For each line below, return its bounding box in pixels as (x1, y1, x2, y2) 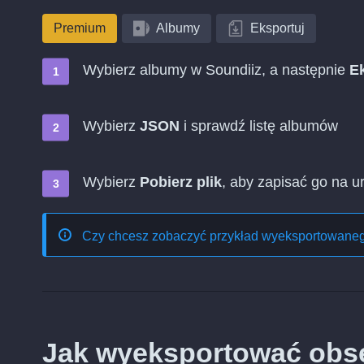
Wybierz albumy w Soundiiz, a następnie (83, 62, 349, 78)
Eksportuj (250, 21, 305, 35)
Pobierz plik (140, 174, 222, 190)
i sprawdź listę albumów (180, 118, 338, 134)
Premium (54, 21, 106, 35)
